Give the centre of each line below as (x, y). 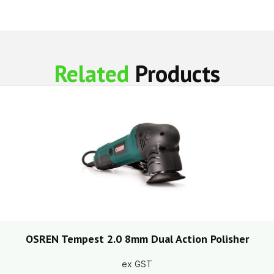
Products (177, 73)
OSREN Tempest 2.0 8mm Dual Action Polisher (137, 239)
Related (94, 73)
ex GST (137, 264)
